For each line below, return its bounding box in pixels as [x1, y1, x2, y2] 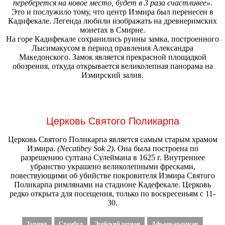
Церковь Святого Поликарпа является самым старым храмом [8, 135, 217, 144]
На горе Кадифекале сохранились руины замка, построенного [6, 35, 219, 44]
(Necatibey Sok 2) [57, 144, 114, 153]
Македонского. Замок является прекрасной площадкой [19, 53, 206, 62]
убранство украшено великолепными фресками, [30, 162, 195, 171]
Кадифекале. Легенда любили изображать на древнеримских [8, 17, 217, 26]
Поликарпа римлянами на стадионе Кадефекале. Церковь [14, 180, 211, 189]
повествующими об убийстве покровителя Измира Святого [10, 171, 215, 180]
